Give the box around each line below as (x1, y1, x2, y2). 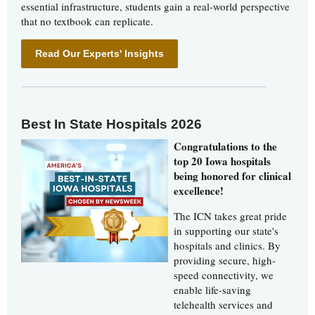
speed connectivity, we (174, 268, 274, 283)
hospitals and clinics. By (174, 238, 281, 253)
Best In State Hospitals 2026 (21, 117, 202, 132)
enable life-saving (174, 283, 251, 297)
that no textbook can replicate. (21, 13, 153, 28)
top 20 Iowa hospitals (174, 153, 271, 169)
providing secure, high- (174, 253, 276, 268)
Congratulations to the (174, 139, 277, 155)
